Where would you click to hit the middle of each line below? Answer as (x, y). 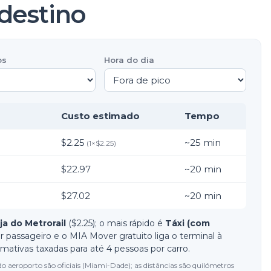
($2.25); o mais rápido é (116, 223)
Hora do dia (129, 60)
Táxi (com (188, 223)
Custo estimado (100, 116)
